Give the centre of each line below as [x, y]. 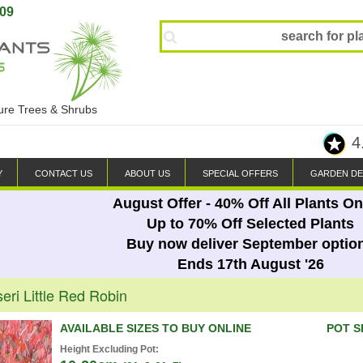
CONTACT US [64, 173]
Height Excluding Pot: [109, 349]
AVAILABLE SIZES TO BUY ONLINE [156, 328]
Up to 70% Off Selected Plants [250, 224]
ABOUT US [147, 173]
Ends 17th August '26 [250, 264]
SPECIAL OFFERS [240, 173]
